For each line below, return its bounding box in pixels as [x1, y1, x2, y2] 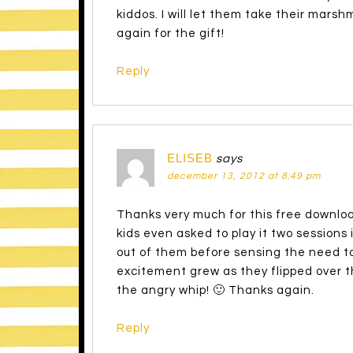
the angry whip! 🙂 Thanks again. [116, 284, 314, 297]
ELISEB [166, 151, 213, 165]
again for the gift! [116, 28, 225, 40]
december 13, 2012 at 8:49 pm [166, 171, 321, 182]
